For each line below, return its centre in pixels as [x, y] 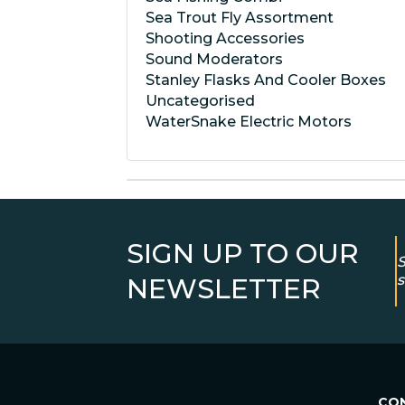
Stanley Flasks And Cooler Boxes [266, 80]
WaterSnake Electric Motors [249, 122]
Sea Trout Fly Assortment [240, 18]
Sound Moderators [214, 59]
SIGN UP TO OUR [243, 254]
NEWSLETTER [224, 289]
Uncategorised [200, 101]
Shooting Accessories [225, 38]
